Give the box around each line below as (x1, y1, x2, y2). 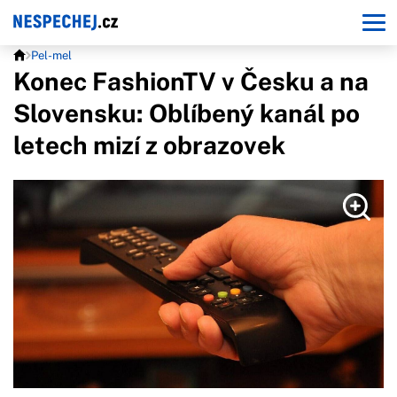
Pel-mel (31, 49, 72, 62)
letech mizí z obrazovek (13, 130, 285, 160)
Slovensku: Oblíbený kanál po (13, 98, 360, 128)
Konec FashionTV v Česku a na (13, 66, 369, 96)
